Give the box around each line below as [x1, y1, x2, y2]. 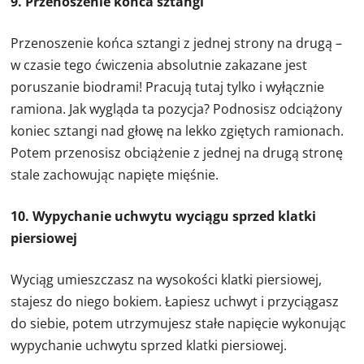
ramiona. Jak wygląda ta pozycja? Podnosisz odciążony [11, 100, 343, 119]
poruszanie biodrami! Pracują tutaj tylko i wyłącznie [11, 78, 325, 97]
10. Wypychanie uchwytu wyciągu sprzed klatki [11, 207, 317, 226]
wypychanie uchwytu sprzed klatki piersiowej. [11, 336, 288, 355]
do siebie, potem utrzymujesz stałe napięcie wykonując [11, 314, 347, 333]
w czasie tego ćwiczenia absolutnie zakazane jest [11, 56, 308, 75]
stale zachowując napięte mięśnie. [11, 166, 219, 184]
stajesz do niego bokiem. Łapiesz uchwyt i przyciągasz [11, 292, 340, 311]
